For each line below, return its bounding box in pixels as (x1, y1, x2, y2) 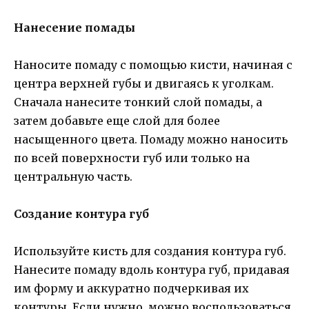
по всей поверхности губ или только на (14, 150, 250, 165)
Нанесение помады (14, 20, 135, 34)
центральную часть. (14, 169, 132, 183)
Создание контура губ (14, 207, 149, 221)
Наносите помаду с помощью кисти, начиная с (14, 57, 292, 72)
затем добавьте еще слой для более (14, 113, 220, 128)
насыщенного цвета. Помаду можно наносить (14, 132, 288, 146)
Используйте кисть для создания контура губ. (14, 244, 286, 259)
